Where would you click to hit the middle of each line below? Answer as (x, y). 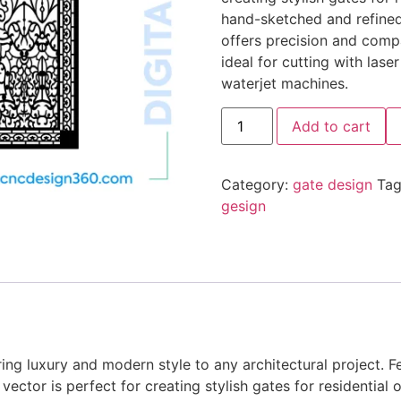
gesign (243, 205)
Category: (256, 184)
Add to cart (331, 126)
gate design (332, 184)
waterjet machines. (284, 84)
